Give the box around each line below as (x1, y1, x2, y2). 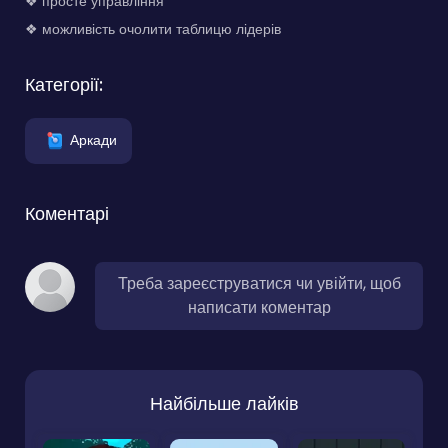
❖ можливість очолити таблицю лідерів (25, 19, 281, 40)
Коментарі (25, 201, 109, 227)
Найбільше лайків (149, 391, 299, 417)
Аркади (70, 129, 117, 150)
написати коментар (187, 296, 331, 320)
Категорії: (25, 72, 103, 98)
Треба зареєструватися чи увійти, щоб (117, 272, 401, 296)
